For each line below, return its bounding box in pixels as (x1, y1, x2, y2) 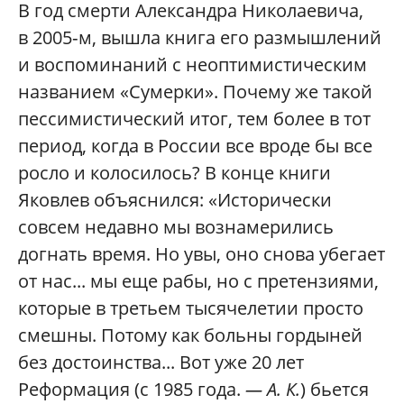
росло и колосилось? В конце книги (18, 161, 331, 186)
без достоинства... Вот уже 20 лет (18, 350, 304, 375)
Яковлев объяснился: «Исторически (18, 188, 332, 213)
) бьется (300, 377, 369, 402)
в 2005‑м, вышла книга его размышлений (18, 25, 381, 50)
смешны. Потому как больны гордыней (18, 323, 363, 348)
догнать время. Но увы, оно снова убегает (18, 242, 385, 267)
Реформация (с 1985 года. (18, 377, 245, 402)
